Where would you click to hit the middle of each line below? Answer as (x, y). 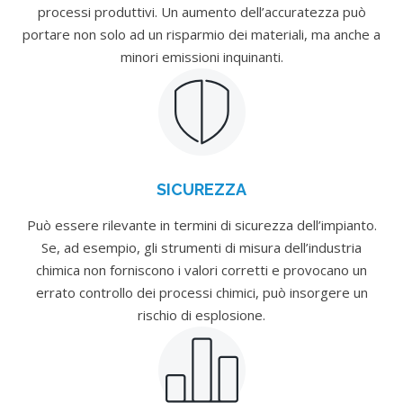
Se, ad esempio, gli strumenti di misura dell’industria (201, 247)
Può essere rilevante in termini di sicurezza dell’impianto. (201, 225)
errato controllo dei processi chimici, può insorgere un (201, 292)
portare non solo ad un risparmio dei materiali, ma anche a (201, 34)
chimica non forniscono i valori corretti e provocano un (201, 270)
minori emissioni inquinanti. (201, 57)
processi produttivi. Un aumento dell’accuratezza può (201, 12)
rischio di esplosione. (201, 315)
